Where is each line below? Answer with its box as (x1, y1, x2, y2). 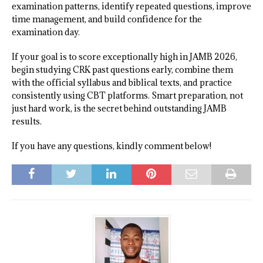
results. (12, 116, 42, 127)
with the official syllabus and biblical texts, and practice (12, 77, 232, 89)
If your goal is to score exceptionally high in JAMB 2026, (12, 51, 237, 63)
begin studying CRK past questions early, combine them (12, 64, 233, 76)
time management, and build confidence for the (12, 14, 202, 25)
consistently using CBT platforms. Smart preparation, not (12, 90, 243, 102)
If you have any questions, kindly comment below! (12, 140, 211, 152)
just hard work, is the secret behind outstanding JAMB (12, 103, 227, 114)
